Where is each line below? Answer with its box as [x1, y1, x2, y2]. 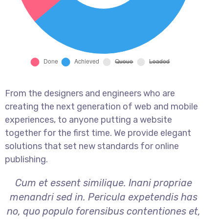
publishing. [5, 154, 48, 165]
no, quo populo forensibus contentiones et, [6, 205, 200, 217]
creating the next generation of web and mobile [5, 101, 198, 112]
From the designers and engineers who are [5, 88, 175, 99]
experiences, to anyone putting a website [5, 114, 172, 125]
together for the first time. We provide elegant [5, 128, 191, 138]
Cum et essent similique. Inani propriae [15, 177, 192, 189]
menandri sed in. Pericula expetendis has [9, 191, 197, 203]
